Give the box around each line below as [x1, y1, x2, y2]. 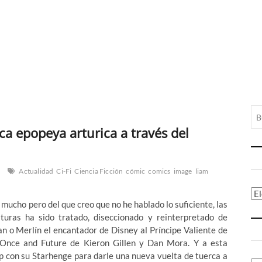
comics [148, 167, 171, 176]
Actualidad [19, 167, 54, 176]
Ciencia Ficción [74, 167, 123, 176]
